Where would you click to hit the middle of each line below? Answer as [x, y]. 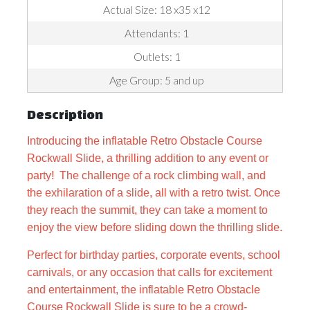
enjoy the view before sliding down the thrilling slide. [155, 227]
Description [65, 114]
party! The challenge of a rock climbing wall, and [146, 175]
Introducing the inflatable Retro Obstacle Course [145, 140]
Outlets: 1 [157, 56]
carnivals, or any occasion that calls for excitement [149, 272]
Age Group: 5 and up [157, 80]
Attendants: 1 [157, 33]
